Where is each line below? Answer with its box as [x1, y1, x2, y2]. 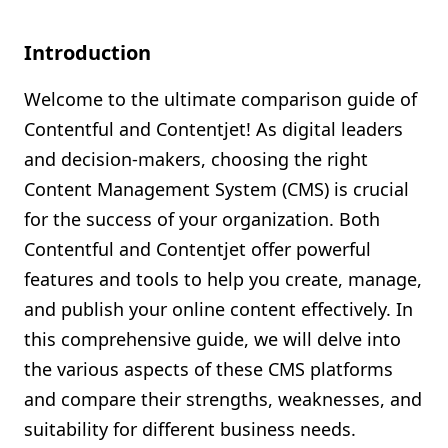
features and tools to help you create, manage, [24, 267, 422, 291]
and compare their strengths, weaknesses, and [24, 387, 422, 411]
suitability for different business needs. [24, 417, 356, 441]
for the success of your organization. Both [24, 207, 380, 231]
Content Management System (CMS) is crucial [24, 177, 409, 201]
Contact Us [32, 63, 130, 87]
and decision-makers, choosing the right [24, 147, 368, 171]
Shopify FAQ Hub [32, 16, 182, 40]
